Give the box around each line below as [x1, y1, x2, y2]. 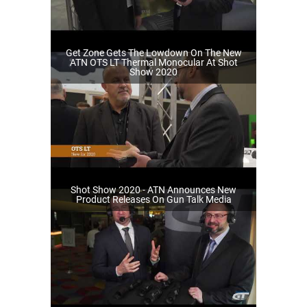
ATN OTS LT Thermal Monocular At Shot [69, 57, 238, 69]
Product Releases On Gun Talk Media [75, 194, 232, 206]
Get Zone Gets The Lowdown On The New [65, 47, 242, 59]
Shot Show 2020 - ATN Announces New [71, 184, 236, 196]
